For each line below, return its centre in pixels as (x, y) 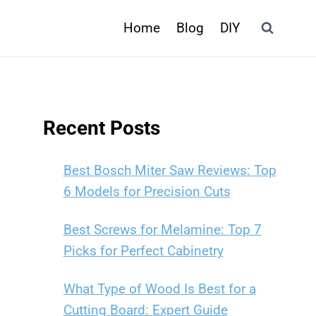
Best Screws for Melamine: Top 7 (162, 230)
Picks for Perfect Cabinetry (143, 251)
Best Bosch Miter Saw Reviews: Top (170, 170)
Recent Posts (102, 128)
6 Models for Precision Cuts (147, 192)
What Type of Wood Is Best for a (159, 289)
